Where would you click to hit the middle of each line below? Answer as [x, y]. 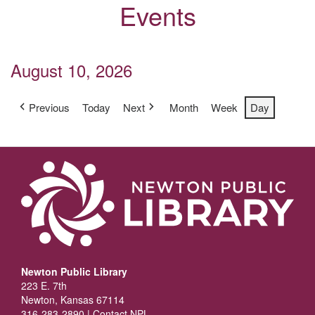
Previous [49, 107]
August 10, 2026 [71, 70]
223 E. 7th [44, 285]
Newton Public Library [74, 271]
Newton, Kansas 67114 [73, 299]
